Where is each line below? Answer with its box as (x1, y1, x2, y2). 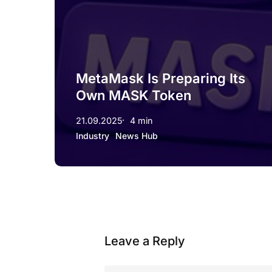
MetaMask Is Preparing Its (76, 70, 245, 86)
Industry (76, 130, 109, 141)
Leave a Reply (104, 233, 185, 248)
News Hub (115, 130, 158, 141)
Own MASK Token (76, 87, 191, 103)
